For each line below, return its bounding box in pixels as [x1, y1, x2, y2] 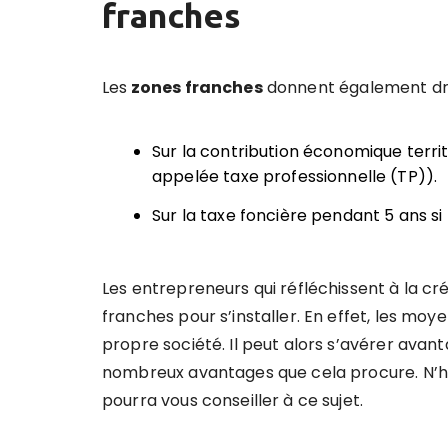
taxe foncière [200, 204, 308, 227]
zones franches [127, 76, 263, 99]
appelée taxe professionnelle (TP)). [152, 165, 438, 188]
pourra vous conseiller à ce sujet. [102, 389, 364, 412]
